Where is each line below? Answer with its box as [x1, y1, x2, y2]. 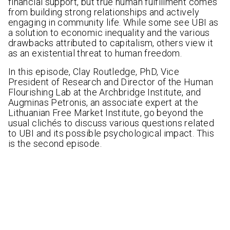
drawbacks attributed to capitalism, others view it [8, 37, 213, 49]
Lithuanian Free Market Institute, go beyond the [8, 107, 203, 119]
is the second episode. [8, 138, 102, 149]
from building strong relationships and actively [8, 7, 199, 18]
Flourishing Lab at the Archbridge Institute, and [8, 87, 201, 98]
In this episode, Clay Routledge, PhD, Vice [8, 66, 180, 78]
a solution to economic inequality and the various [8, 27, 210, 39]
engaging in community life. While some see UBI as [8, 17, 219, 28]
